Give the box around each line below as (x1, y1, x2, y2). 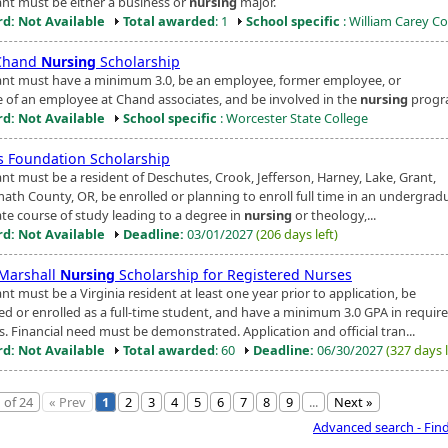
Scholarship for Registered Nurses (115, 264, 352, 284)
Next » (334, 392, 373, 411)
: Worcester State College (217, 108, 368, 127)
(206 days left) (256, 224, 338, 243)
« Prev (49, 392, 86, 411)
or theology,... (292, 205, 376, 224)
